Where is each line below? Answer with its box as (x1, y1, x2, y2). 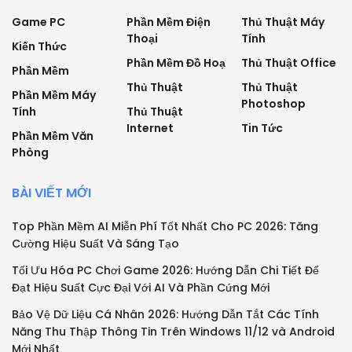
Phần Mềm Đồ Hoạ (126, 55, 225, 71)
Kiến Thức (12, 38, 67, 55)
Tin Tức (241, 120, 283, 137)
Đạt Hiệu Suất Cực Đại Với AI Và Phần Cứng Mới (12, 280, 269, 296)
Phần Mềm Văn (12, 128, 93, 145)
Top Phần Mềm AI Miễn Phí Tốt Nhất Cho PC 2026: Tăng (12, 218, 318, 235)
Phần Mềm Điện (126, 14, 211, 31)
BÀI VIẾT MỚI (12, 184, 91, 203)
